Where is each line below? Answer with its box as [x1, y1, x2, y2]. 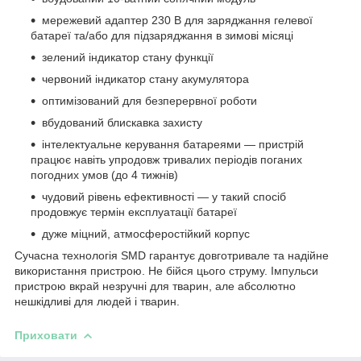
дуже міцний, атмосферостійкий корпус [42, 226, 250, 240]
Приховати [15, 328, 77, 342]
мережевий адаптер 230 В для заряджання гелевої [42, 13, 313, 27]
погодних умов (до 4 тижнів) [31, 168, 178, 181]
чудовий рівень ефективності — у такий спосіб [42, 189, 286, 203]
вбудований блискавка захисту [42, 115, 202, 129]
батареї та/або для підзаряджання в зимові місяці [31, 28, 293, 42]
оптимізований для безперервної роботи [42, 93, 257, 107]
